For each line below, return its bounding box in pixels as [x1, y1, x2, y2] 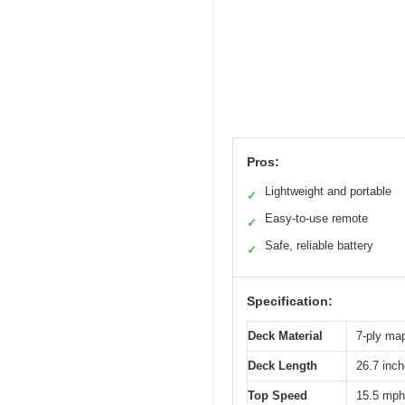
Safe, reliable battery [265, 238, 373, 252]
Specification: [247, 293, 333, 308]
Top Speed [248, 388, 307, 402]
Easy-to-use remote [265, 211, 368, 225]
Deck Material [248, 328, 323, 343]
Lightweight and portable [265, 184, 391, 198]
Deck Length [248, 358, 317, 372]
